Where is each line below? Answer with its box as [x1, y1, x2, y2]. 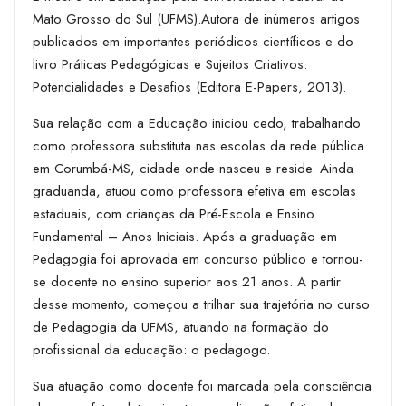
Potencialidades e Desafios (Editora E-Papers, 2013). [33, 76, 346, 97]
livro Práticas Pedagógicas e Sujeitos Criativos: [33, 53, 307, 74]
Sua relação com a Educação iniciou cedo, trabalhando [33, 112, 361, 133]
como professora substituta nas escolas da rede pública [33, 135, 364, 156]
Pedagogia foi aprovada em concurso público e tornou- [33, 248, 363, 269]
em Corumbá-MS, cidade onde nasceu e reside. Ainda [33, 158, 353, 179]
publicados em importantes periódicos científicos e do [33, 31, 353, 52]
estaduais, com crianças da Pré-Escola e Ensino [33, 203, 314, 224]
